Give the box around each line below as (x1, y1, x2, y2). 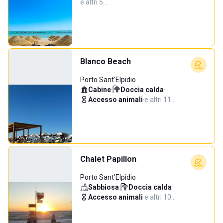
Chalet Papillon (80, 154, 136, 164)
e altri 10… (144, 193, 176, 201)
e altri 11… (144, 96, 176, 104)
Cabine (88, 86, 111, 94)
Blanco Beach (80, 57, 131, 66)
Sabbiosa (88, 183, 119, 191)
